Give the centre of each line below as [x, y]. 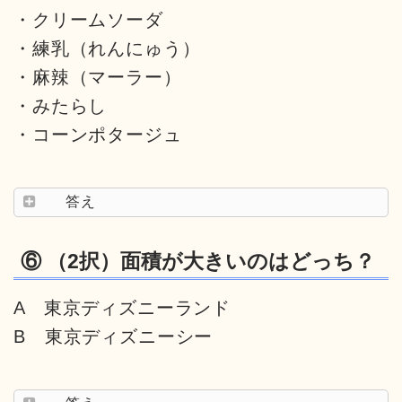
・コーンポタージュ [98, 134]
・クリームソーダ [88, 19]
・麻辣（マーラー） [98, 77]
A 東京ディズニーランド [122, 308]
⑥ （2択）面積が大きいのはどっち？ [198, 261]
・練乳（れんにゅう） [107, 48]
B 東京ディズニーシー [114, 336]
